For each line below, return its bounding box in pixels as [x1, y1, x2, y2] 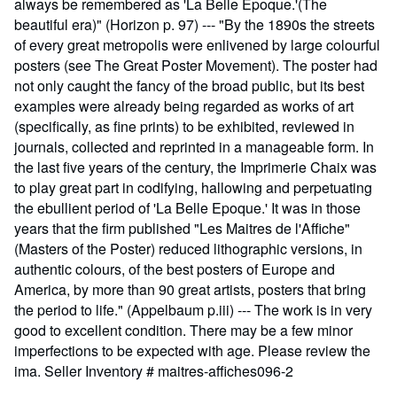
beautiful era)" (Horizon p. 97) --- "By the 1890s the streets [14, 14, 375, 35]
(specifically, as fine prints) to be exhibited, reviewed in [14, 116, 354, 136]
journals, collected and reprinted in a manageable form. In [14, 136, 374, 157]
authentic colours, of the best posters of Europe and [14, 259, 335, 279]
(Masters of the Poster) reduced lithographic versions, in [14, 238, 362, 259]
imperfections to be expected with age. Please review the [14, 340, 370, 361]
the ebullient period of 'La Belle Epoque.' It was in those [14, 198, 361, 218]
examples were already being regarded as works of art [14, 96, 354, 116]
